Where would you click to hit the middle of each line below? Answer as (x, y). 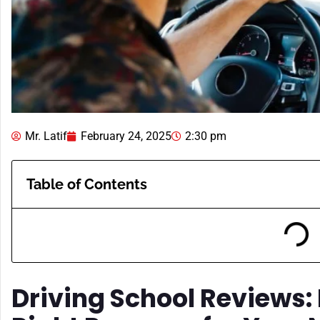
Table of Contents (87, 184)
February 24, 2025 (126, 136)
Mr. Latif (46, 136)
